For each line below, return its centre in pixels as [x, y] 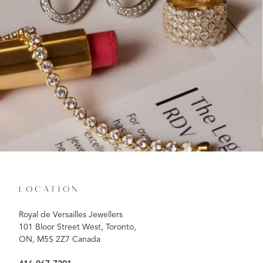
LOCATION [49, 190]
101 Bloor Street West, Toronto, [77, 227]
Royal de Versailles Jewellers [71, 215]
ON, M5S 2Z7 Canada [60, 240]
